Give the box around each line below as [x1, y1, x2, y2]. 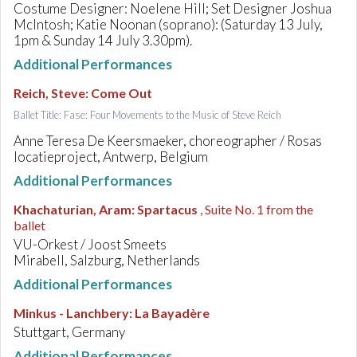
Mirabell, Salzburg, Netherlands [14, 252, 200, 269]
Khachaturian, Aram [14, 202, 131, 217]
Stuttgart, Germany [14, 324, 125, 340]
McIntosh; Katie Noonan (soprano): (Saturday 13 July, [14, 16, 323, 33]
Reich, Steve [14, 85, 85, 100]
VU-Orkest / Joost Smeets [14, 236, 167, 253]
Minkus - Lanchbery [14, 305, 129, 320]
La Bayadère [135, 305, 210, 320]
